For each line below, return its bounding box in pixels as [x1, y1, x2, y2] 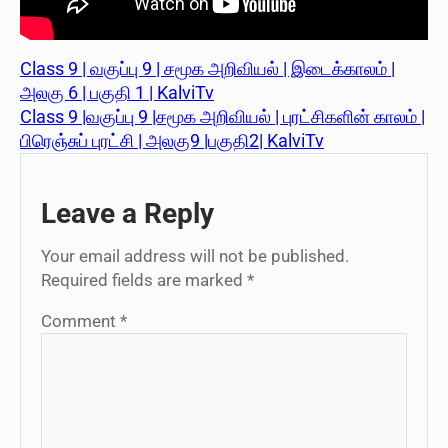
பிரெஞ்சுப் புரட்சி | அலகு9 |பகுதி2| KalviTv [20, 129, 324, 151]
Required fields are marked [41, 269, 247, 290]
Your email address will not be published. [41, 245, 349, 266]
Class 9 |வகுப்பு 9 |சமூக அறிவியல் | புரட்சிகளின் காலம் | [20, 105, 425, 127]
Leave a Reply [41, 196, 214, 230]
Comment [41, 310, 120, 331]
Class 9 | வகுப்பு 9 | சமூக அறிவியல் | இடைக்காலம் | [20, 57, 395, 79]
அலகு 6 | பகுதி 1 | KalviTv [20, 81, 214, 103]
